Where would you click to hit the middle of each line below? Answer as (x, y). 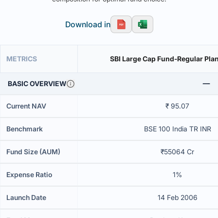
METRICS (22, 59)
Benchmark (25, 129)
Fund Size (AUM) (33, 152)
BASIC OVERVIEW (37, 83)
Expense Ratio (29, 174)
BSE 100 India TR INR (177, 129)
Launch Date (26, 197)
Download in (88, 24)
